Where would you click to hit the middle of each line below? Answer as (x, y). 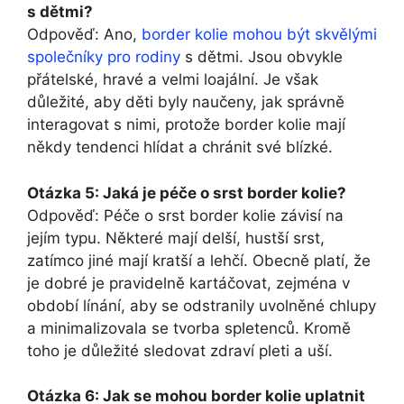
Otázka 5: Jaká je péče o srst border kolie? (187, 193)
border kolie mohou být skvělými (259, 35)
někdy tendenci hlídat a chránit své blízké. (180, 147)
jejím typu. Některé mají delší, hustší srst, (176, 238)
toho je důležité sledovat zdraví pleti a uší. (180, 350)
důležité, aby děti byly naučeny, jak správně (186, 102)
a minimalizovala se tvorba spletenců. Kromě (189, 328)
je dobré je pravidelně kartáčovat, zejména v (188, 283)
